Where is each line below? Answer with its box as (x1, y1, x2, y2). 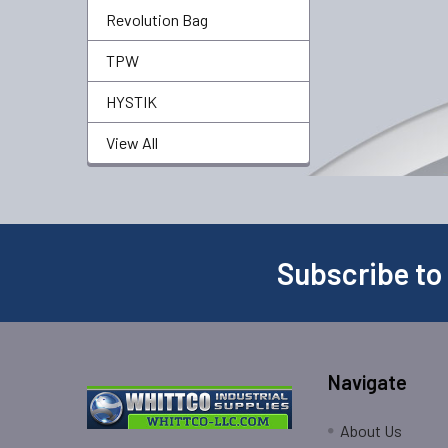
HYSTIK (106, 92, 157, 111)
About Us (340, 421, 403, 440)
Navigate (328, 370, 408, 394)
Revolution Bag (106, 10, 208, 29)
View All (106, 133, 158, 152)
